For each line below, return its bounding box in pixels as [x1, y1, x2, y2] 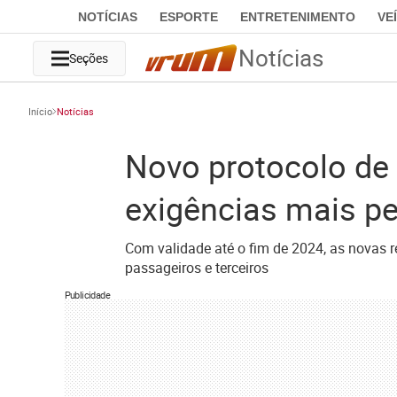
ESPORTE [159, 10, 218, 24]
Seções [68, 50, 108, 66]
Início [28, 105, 52, 118]
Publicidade [64, 288, 110, 301]
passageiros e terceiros [124, 258, 269, 277]
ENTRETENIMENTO [239, 10, 355, 24]
